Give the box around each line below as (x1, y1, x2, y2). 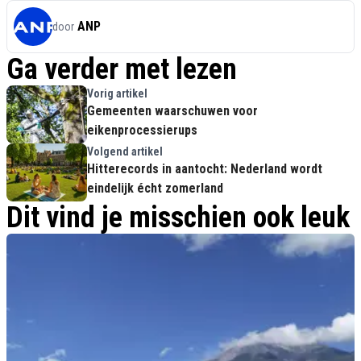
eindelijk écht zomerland (87, 180, 223, 197)
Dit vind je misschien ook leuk (6, 201, 350, 235)
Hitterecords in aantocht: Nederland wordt (87, 161, 322, 177)
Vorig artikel (87, 87, 147, 101)
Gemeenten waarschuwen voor (87, 103, 258, 119)
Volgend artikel (87, 145, 163, 159)
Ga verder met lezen (6, 52, 237, 87)
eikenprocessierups (87, 122, 197, 139)
